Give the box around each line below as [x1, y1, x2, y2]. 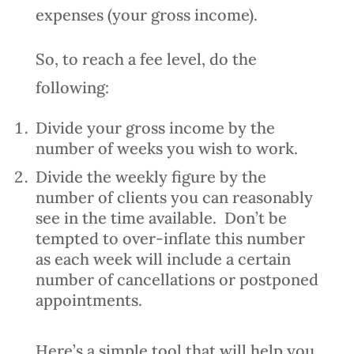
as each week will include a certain [35, 248, 291, 269]
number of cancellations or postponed [35, 269, 318, 289]
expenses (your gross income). [35, 4, 258, 24]
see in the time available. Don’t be [35, 207, 287, 228]
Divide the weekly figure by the [35, 166, 266, 186]
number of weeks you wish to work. [35, 137, 298, 158]
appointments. [35, 289, 142, 310]
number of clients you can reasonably [35, 186, 313, 207]
